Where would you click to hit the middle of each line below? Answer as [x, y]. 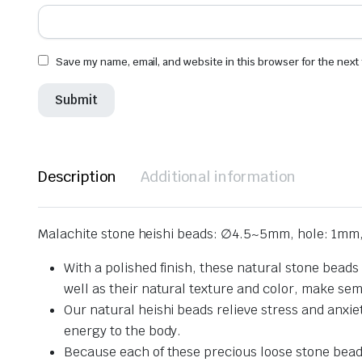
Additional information [218, 176]
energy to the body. [123, 330]
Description [77, 176]
